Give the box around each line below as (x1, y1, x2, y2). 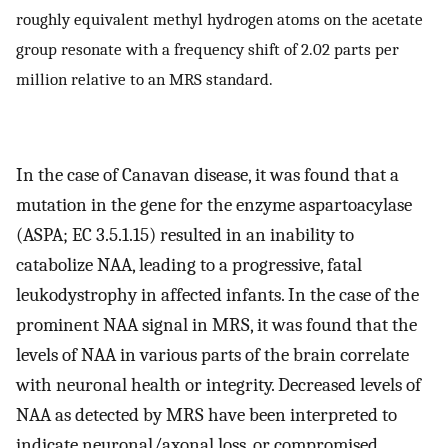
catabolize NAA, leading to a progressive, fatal (16, 253, 362, 276)
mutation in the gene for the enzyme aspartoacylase (16, 193, 412, 216)
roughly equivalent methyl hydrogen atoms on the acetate (16, 8, 423, 29)
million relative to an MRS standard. (16, 68, 273, 89)
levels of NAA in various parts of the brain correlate (16, 343, 409, 366)
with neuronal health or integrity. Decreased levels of (16, 373, 421, 396)
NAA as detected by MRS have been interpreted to (16, 403, 397, 426)
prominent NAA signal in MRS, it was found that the (16, 313, 417, 336)
